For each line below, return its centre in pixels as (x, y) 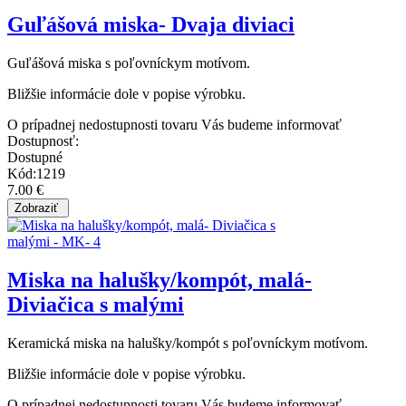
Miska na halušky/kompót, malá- (159, 280)
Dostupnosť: (43, 140)
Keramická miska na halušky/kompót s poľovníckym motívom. (188, 343)
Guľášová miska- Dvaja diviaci (151, 25)
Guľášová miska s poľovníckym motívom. (129, 63)
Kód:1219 (36, 173)
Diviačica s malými (96, 304)
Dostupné (35, 157)
